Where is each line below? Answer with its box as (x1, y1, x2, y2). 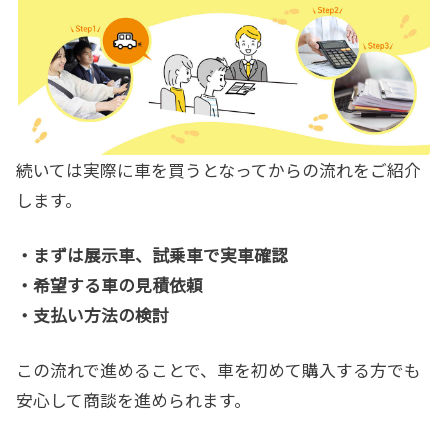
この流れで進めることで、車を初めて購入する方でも (16, 357, 421, 382)
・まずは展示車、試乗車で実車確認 (16, 242, 288, 267)
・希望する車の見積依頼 (16, 272, 203, 297)
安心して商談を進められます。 (16, 387, 251, 412)
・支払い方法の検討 (16, 302, 169, 327)
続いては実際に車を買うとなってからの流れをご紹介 (16, 157, 421, 182)
